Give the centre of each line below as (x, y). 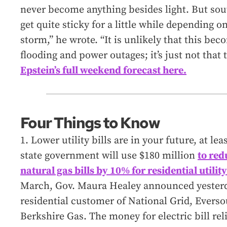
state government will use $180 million (109, 156)
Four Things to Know (90, 122)
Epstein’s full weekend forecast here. (103, 70)
